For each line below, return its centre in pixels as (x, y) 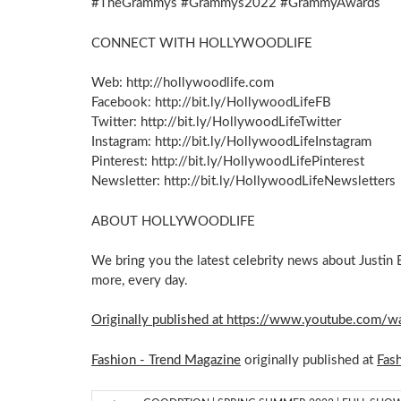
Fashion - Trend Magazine (166, 360)
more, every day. (140, 281)
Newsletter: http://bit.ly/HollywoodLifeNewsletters (243, 182)
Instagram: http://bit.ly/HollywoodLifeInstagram (231, 142)
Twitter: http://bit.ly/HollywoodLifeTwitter (218, 123)
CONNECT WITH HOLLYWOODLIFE (202, 43)
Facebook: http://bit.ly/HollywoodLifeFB (211, 103)
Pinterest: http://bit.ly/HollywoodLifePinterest (230, 162)
